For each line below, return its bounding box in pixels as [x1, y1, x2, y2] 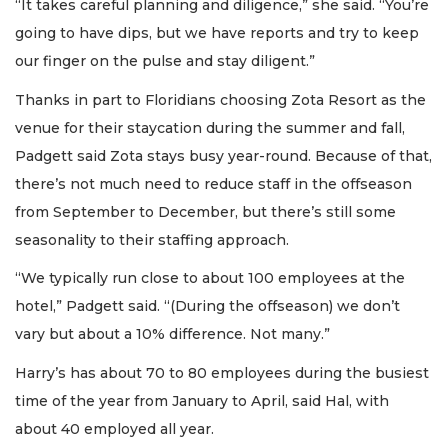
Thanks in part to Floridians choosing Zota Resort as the [15, 90, 426, 109]
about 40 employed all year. [15, 419, 214, 438]
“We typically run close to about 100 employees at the [15, 269, 405, 288]
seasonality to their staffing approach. [15, 230, 289, 249]
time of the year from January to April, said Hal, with [15, 391, 389, 410]
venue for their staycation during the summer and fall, [15, 118, 405, 137]
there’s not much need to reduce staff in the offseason [15, 174, 412, 193]
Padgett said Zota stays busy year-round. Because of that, [15, 146, 432, 165]
